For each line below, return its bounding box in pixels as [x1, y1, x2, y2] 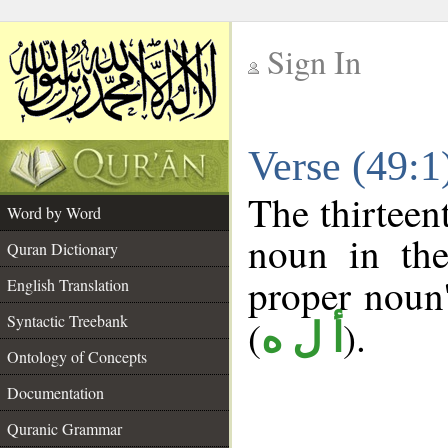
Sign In [267, 40, 361, 83]
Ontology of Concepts [7, 346, 147, 367]
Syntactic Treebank [7, 310, 128, 331]
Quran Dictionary [7, 238, 118, 259]
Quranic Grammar [7, 418, 122, 439]
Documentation [7, 382, 104, 403]
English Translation [7, 274, 129, 295]
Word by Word [7, 202, 101, 223]
